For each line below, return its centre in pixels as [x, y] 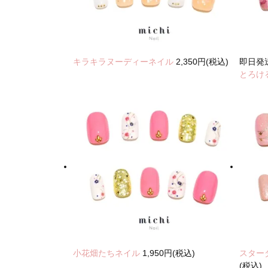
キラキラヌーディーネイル [124, 62]
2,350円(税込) [202, 62]
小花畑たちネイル [108, 253]
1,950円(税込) [169, 253]
